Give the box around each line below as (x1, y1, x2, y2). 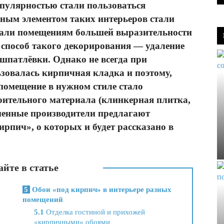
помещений (22, 195, 63, 204)
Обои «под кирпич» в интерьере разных (30, 185, 172, 194)
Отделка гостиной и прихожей (44, 208, 145, 216)
